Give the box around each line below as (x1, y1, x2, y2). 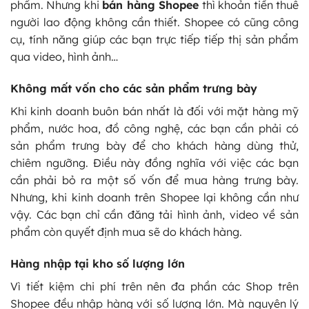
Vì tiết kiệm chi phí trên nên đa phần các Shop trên (10, 279, 299, 293)
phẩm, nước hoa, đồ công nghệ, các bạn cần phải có (10, 121, 299, 135)
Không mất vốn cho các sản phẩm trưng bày (10, 81, 257, 95)
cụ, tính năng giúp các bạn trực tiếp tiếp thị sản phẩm (10, 32, 299, 47)
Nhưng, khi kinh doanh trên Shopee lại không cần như (10, 190, 299, 204)
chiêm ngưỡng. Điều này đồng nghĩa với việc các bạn (10, 155, 299, 170)
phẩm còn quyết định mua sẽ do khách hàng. (10, 224, 242, 239)
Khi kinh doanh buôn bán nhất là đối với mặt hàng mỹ (10, 103, 299, 118)
